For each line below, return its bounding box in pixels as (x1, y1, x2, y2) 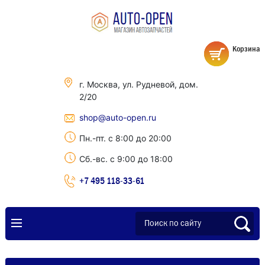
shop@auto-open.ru (79, 112, 156, 122)
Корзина (232, 44, 260, 53)
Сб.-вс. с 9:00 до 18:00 (79, 154, 173, 164)
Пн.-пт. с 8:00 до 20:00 (79, 133, 172, 143)
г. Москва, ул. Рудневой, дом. (79, 79, 198, 89)
